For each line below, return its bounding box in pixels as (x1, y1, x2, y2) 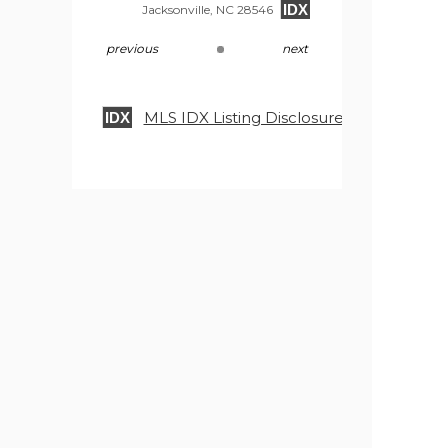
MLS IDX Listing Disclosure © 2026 (143, 107, 402, 127)
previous (106, 41, 158, 57)
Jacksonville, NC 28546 (141, 2, 273, 18)
